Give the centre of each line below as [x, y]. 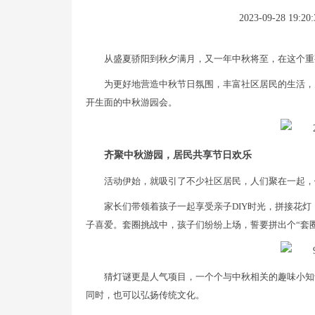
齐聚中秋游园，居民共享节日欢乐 [178, 155]
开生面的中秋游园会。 [131, 102]
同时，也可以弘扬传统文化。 [145, 295]
